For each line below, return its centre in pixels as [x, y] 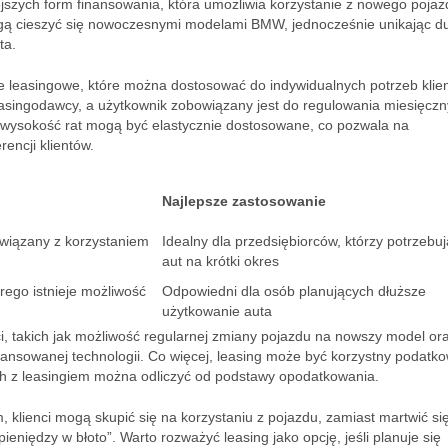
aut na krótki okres [220, 261]
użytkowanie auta [217, 311]
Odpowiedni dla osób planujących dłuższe [294, 291]
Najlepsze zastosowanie [244, 201]
